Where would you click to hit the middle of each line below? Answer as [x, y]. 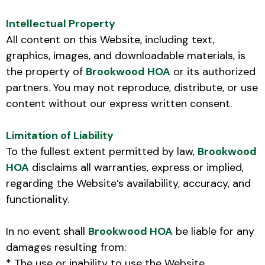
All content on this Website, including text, [110, 39]
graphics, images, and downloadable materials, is [126, 55]
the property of [46, 71]
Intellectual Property [61, 23]
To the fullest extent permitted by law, [102, 151]
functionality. [38, 199]
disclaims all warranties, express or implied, [136, 167]
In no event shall [47, 231]
